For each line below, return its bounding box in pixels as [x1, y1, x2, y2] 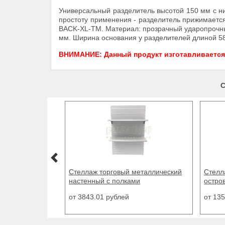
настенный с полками [69, 177, 141, 185]
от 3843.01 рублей [69, 193, 130, 201]
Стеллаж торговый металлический [69, 168, 182, 176]
